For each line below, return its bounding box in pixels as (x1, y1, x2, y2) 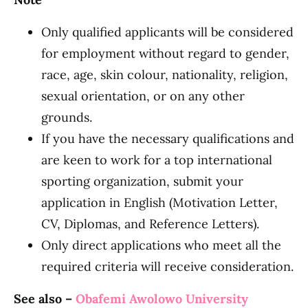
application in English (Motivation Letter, (41, 195, 278, 210)
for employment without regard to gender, (41, 45, 289, 61)
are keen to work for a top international (41, 152, 272, 168)
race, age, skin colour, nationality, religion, (41, 67, 288, 82)
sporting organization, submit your (41, 173, 243, 189)
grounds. (41, 109, 92, 125)
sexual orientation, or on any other (41, 88, 245, 104)
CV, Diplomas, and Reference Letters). (41, 216, 259, 232)
